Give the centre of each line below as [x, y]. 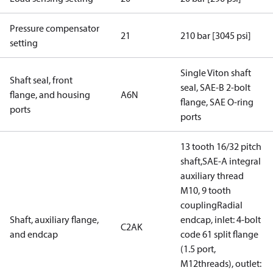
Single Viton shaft [216, 73]
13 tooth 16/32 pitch [221, 146]
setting [24, 43]
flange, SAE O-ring [217, 102]
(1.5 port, [198, 249]
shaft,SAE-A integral [221, 161]
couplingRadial [211, 205]
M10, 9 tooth [206, 190]
